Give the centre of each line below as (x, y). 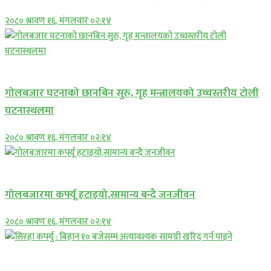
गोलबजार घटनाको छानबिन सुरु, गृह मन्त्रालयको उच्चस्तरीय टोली (132, 93)
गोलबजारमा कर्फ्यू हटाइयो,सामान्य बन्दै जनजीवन (100, 195)
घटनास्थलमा (29, 111)
